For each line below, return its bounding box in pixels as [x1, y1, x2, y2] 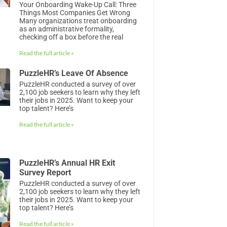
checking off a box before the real [19, 33, 124, 42]
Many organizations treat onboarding [19, 17, 137, 25]
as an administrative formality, [19, 25, 115, 33]
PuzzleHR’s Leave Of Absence [19, 68, 129, 79]
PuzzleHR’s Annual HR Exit [19, 158, 116, 168]
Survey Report [19, 167, 71, 177]
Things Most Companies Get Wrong [19, 9, 131, 17]
